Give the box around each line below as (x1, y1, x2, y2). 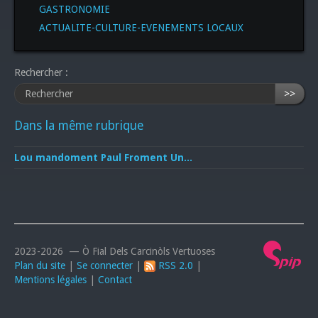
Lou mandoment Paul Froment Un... (14, 151, 192, 163)
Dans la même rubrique (14, 118, 143, 133)
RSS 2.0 (155, 259, 193, 271)
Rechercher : (14, 66, 68, 78)
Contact (98, 273, 132, 285)
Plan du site (14, 259, 65, 271)
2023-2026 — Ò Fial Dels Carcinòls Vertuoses (14, 245, 215, 257)
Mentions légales (14, 273, 87, 285)
